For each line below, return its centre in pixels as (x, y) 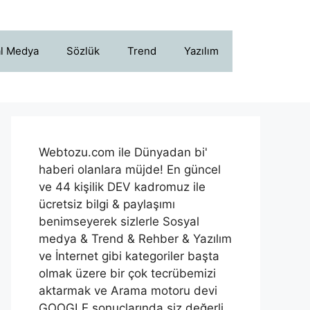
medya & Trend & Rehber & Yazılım (135, 239)
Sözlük (83, 51)
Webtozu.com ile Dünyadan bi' (123, 152)
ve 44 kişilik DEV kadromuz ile (122, 187)
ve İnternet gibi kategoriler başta (129, 256)
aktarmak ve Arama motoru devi (128, 291)
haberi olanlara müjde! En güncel (130, 170)
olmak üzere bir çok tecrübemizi (127, 273)
